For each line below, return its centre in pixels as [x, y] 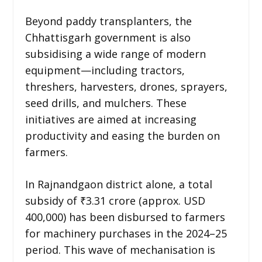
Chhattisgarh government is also [108, 37]
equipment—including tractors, [105, 70]
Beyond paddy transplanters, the [108, 21]
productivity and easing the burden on [122, 135]
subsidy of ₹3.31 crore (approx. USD [115, 200]
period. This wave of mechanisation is [120, 249]
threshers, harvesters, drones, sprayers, [126, 86]
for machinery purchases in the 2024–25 [126, 233]
